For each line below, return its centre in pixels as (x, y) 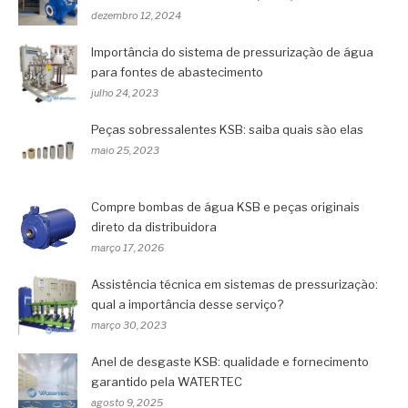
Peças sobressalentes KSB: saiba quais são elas (227, 129)
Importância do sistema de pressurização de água (232, 51)
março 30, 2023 (129, 325)
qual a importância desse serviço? (187, 304)
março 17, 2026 (127, 247)
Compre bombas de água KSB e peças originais (225, 206)
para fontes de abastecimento (177, 71)
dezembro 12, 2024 (136, 15)
